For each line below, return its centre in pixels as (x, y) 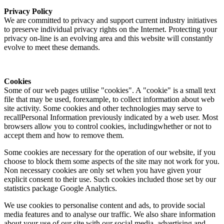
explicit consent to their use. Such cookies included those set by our (110, 179)
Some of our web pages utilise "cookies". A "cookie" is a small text (110, 90)
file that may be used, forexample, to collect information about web (109, 99)
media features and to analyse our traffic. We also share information (110, 214)
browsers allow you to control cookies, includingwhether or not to (108, 126)
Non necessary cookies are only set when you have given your (102, 170)
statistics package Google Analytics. (60, 188)
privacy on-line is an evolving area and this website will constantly (108, 38)
